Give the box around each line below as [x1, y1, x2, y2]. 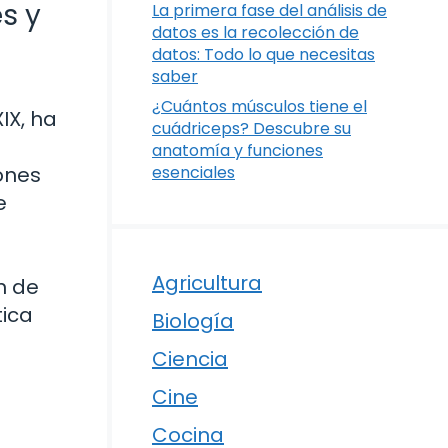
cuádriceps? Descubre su [152, 117, 351, 141]
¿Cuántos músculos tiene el [152, 95, 367, 119]
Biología [152, 307, 234, 336]
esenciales [152, 161, 235, 185]
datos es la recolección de [152, 21, 359, 45]
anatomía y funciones [152, 139, 323, 163]
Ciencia [152, 345, 228, 374]
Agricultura [152, 269, 262, 298]
